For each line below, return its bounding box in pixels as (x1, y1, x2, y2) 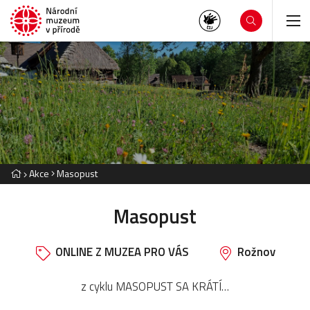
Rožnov (237, 242, 276, 261)
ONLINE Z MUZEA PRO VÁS (55, 242, 189, 261)
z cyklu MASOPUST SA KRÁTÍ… (81, 277, 229, 295)
